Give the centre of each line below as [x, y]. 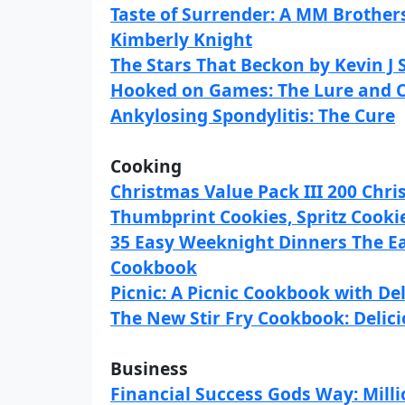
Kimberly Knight [181, 39]
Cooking [146, 166]
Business [149, 368]
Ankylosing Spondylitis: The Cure [253, 115]
